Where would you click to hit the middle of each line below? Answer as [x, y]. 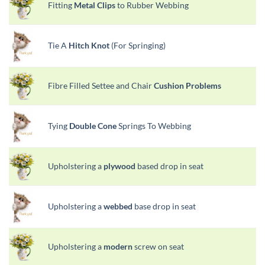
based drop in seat [169, 166]
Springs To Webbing [154, 125]
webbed [118, 206]
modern [118, 246]
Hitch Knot [89, 45]
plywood [119, 166]
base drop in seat [164, 206]
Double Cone [93, 125]
